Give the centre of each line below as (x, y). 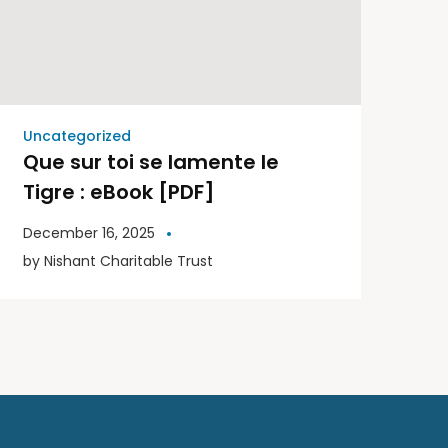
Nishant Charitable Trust (128, 260)
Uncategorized (77, 135)
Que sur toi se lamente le (151, 161)
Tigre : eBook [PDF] (119, 191)
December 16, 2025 (89, 232)
